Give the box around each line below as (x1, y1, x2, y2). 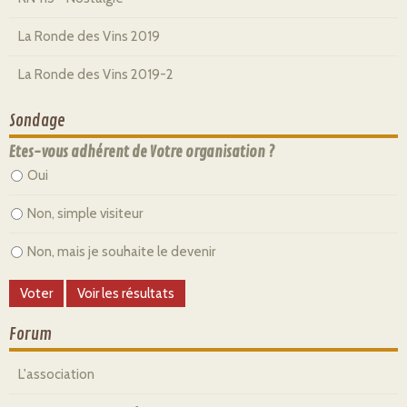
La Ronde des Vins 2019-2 (18, 66, 174, 84)
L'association (18, 366, 94, 383)
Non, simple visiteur (27, 205, 143, 223)
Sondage (9, 111, 65, 132)
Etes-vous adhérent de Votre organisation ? (9, 143, 274, 163)
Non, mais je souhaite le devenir (27, 243, 215, 261)
